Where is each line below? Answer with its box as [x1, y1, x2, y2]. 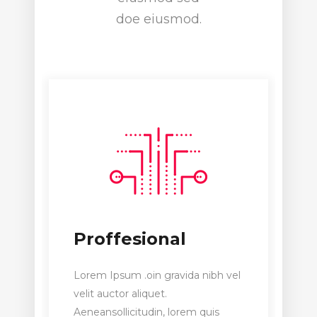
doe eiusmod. [115, 11, 202, 27]
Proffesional [74, 228, 186, 249]
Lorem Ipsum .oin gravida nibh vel [74, 268, 241, 282]
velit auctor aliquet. [74, 287, 167, 300]
